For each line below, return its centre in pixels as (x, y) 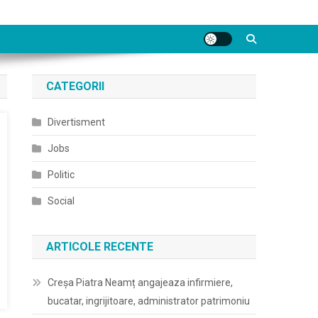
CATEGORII (76, 86)
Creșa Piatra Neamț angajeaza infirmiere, (141, 283)
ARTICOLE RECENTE (100, 247)
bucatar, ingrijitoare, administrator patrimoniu (149, 301)
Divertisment (77, 122)
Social (61, 201)
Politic (61, 175)
